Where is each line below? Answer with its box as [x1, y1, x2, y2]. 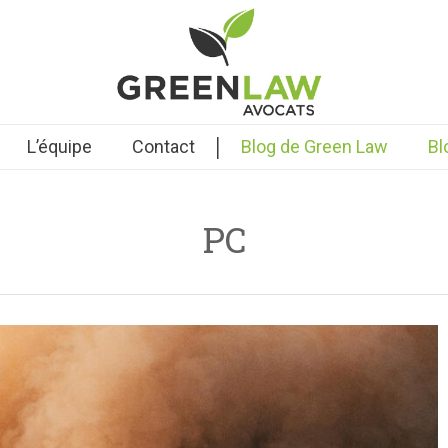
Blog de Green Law [240, 136, 388, 157]
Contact [131, 136, 195, 157]
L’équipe [26, 136, 92, 157]
